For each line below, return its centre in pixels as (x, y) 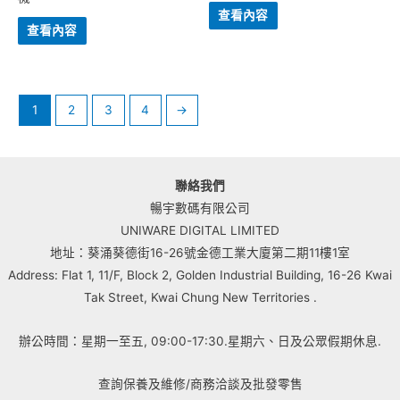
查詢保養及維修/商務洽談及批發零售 (200, 384)
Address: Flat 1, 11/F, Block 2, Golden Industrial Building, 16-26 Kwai (200, 275)
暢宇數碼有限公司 (200, 208)
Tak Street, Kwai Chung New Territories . (200, 297)
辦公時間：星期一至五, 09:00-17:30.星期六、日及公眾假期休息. (200, 341)
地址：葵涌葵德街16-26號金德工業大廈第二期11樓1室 (200, 252)
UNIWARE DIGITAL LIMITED (200, 230)
